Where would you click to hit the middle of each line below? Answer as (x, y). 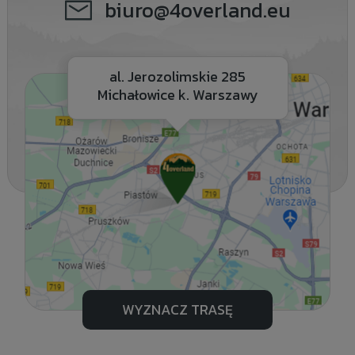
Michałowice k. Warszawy (177, 95)
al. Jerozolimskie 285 (178, 77)
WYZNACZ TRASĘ (177, 310)
